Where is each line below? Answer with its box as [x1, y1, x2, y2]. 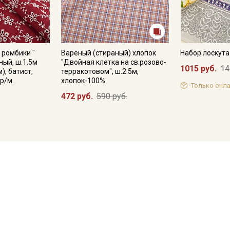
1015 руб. [180, 64, 217, 73]
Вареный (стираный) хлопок [61, 49, 156, 57]
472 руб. [61, 91, 93, 101]
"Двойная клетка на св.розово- [61, 58, 166, 66]
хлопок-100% [61, 76, 105, 85]
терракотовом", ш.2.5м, [61, 67, 139, 75]
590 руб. [96, 91, 127, 101]
